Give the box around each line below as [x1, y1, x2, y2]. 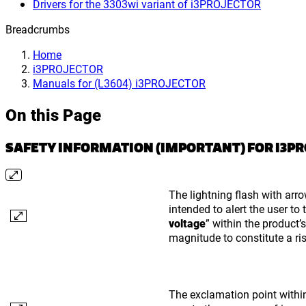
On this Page [5, 103, 101, 126]
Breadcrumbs [5, 22, 70, 36]
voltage [169, 215, 206, 230]
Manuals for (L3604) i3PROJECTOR [33, 76, 206, 90]
